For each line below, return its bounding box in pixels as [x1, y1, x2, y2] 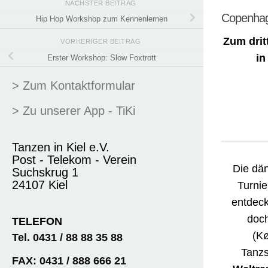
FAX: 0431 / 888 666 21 [12, 254, 126, 267]
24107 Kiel [12, 178, 68, 191]
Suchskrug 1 [12, 165, 78, 179]
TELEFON [12, 215, 62, 227]
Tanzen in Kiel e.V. [12, 140, 109, 154]
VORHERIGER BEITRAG [60, 38, 143, 45]
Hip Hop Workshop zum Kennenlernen [36, 14, 167, 24]
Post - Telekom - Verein [12, 153, 136, 166]
